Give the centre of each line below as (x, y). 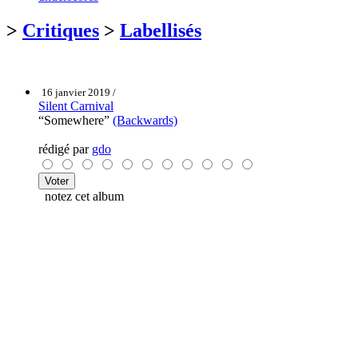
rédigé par (65, 149)
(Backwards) (145, 120)
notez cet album (81, 196)
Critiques (61, 30)
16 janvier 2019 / (79, 92)
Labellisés (161, 30)
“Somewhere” (76, 120)
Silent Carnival (76, 105)
